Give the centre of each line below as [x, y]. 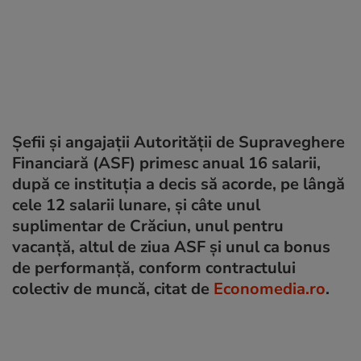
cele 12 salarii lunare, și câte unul [136, 205]
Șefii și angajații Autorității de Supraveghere [178, 142]
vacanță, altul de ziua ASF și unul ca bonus [171, 247]
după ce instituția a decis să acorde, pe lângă [178, 184]
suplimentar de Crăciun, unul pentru [148, 226]
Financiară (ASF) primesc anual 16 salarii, [166, 163]
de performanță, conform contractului [154, 268]
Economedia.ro [270, 288]
